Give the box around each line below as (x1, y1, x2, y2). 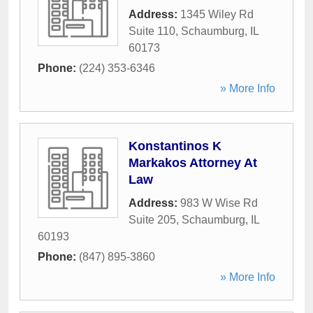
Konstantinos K (129, 139, 221, 153)
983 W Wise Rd (180, 197, 258, 209)
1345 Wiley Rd (180, 8, 254, 20)
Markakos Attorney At (129, 156, 257, 170)
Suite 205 (129, 214, 176, 226)
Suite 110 (129, 25, 175, 37)
